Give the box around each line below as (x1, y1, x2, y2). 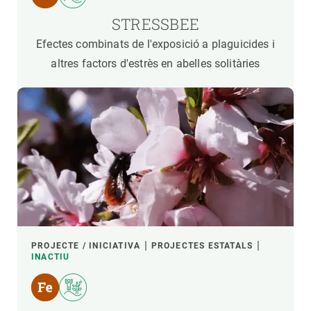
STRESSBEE (112, 14, 199, 34)
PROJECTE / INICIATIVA (31, 241, 141, 251)
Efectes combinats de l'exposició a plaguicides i (36, 37, 275, 51)
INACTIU (31, 252, 70, 262)
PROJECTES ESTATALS (151, 241, 253, 251)
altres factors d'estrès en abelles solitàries (51, 57, 260, 70)
